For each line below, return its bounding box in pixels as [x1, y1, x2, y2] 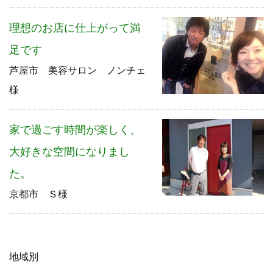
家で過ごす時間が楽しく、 [9, 124, 141, 136]
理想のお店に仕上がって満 [9, 22, 141, 35]
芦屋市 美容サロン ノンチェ [9, 65, 146, 76]
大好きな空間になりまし [9, 146, 130, 158]
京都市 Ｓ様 [9, 189, 68, 200]
